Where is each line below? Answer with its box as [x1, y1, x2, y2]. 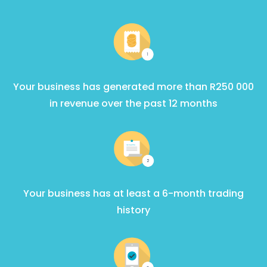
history [117, 203, 150, 218]
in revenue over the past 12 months [49, 96, 218, 110]
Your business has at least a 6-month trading [23, 187, 244, 201]
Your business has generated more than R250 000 [13, 79, 254, 94]
